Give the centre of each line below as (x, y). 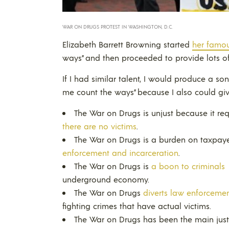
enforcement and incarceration (120, 152)
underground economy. (106, 179)
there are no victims (99, 126)
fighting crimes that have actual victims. (137, 205)
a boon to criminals (188, 166)
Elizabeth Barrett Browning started (127, 44)
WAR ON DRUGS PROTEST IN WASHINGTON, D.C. (118, 26)
